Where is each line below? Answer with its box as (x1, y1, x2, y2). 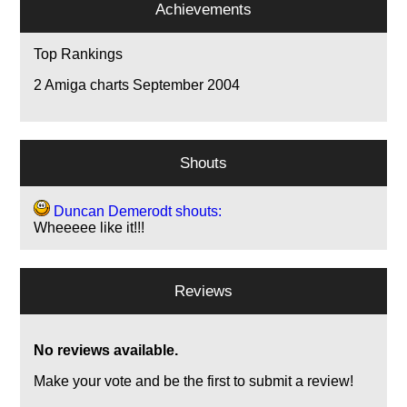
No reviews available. (34, 342, 179, 358)
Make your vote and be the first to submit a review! (34, 372, 354, 389)
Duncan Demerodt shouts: (50, 203, 223, 219)
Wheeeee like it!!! (34, 219, 145, 235)
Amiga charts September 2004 (42, 76, 241, 93)
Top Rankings (34, 45, 124, 62)
